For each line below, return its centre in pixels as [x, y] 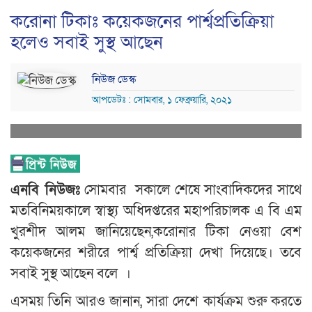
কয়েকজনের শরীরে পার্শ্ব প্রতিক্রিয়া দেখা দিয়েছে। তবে [156, 253]
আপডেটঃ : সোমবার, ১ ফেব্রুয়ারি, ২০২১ [162, 100]
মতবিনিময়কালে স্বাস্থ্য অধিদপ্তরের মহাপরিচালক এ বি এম [156, 211]
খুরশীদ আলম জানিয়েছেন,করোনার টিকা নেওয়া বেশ [156, 232]
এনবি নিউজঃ [45, 190]
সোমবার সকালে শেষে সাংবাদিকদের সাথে [191, 190]
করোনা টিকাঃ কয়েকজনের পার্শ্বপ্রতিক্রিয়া [142, 22]
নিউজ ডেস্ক [114, 80]
